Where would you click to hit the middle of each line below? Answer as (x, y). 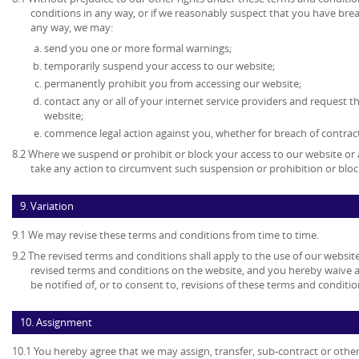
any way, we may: (72, 28)
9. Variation (47, 206)
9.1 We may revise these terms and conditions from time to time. (165, 235)
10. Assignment (56, 323)
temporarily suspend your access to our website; (159, 66)
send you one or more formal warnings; (138, 48)
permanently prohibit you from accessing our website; (173, 84)
